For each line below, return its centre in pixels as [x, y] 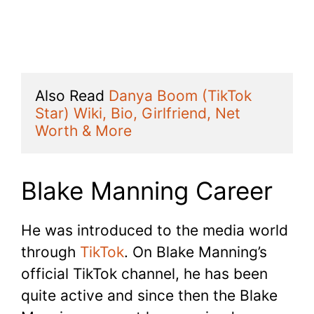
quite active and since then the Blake [149, 295]
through [50, 252]
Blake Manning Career [147, 190]
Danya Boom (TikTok [180, 96]
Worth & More [83, 131]
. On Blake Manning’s [196, 252]
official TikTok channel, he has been [144, 273]
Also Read [72, 96]
